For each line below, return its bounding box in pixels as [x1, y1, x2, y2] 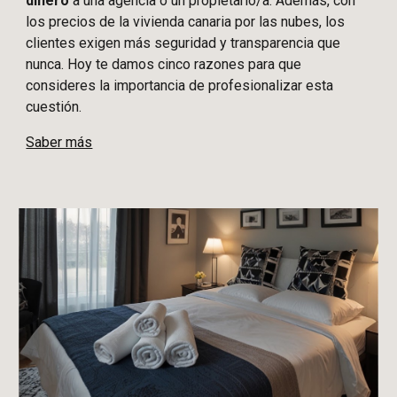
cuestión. [26, 98, 82, 116]
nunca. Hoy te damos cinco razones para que [26, 56, 302, 74]
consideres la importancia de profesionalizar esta [26, 77, 334, 95]
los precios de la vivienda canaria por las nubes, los [26, 13, 346, 31]
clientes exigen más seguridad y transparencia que [26, 35, 341, 52]
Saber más [26, 134, 93, 152]
